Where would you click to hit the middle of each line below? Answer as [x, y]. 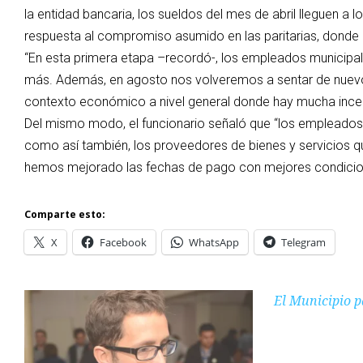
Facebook [123, 243]
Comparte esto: [65, 215]
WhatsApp [214, 243]
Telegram [303, 243]
